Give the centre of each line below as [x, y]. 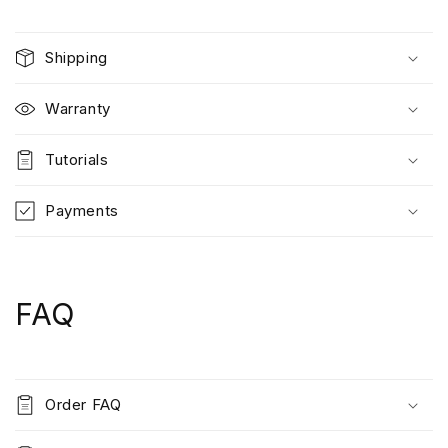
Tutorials [77, 160]
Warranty [78, 109]
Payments [82, 211]
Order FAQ [83, 405]
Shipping [76, 58]
